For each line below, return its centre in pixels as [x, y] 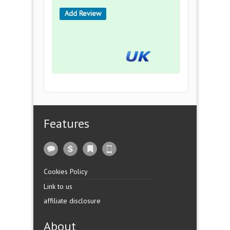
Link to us [58, 186]
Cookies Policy [66, 171]
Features [66, 123]
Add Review [83, 13]
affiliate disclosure [72, 201]
